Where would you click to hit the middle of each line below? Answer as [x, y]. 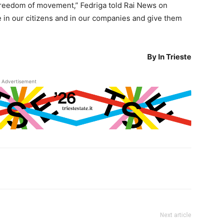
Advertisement [19, 81]
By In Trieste [169, 57]
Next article [176, 215]
